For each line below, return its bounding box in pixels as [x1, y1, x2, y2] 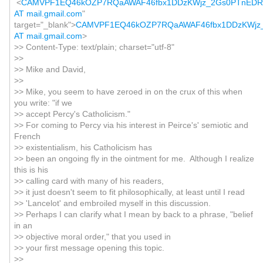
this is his [14, 165, 48, 174]
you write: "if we [14, 98, 72, 107]
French [14, 131, 41, 141]
